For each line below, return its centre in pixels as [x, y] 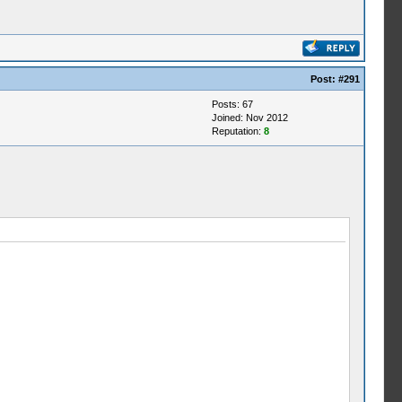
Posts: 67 [232, 104]
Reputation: [237, 131]
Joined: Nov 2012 [249, 118]
